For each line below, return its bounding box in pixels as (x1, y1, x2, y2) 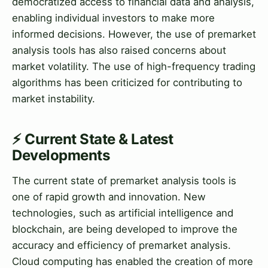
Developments (12, 147, 110, 165)
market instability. (12, 93, 95, 105)
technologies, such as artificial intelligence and (12, 206, 233, 219)
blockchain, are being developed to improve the (12, 223, 237, 235)
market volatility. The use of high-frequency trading (12, 60, 255, 73)
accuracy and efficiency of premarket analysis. (12, 239, 231, 251)
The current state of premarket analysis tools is (12, 174, 236, 187)
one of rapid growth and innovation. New (12, 190, 206, 203)
